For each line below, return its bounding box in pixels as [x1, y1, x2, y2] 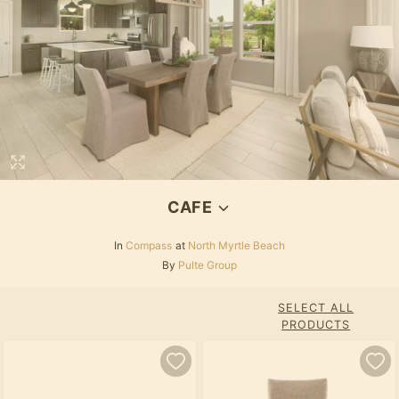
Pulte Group [178, 258, 237, 273]
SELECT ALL [278, 301, 354, 315]
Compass [126, 239, 172, 253]
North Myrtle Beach [188, 239, 285, 253]
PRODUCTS [281, 318, 351, 332]
